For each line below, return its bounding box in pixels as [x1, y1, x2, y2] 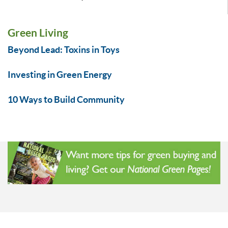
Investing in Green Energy [8, 69, 112, 80]
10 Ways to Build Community [8, 94, 125, 105]
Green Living [8, 26, 68, 39]
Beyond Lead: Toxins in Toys [8, 44, 120, 55]
